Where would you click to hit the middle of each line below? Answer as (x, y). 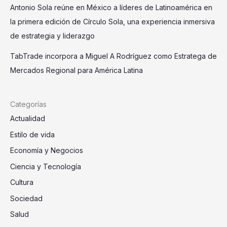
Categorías (28, 104)
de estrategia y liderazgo (52, 35)
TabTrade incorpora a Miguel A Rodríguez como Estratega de (113, 56)
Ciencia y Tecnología (46, 166)
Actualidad (28, 119)
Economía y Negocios (47, 150)
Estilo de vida (32, 134)
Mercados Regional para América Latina (77, 70)
